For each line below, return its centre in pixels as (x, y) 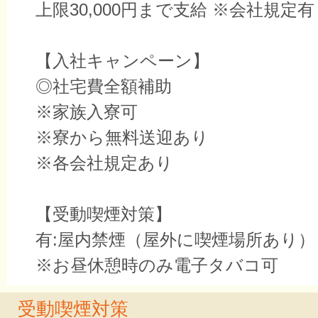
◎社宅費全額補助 (104, 87)
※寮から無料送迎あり (122, 138)
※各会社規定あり (104, 163)
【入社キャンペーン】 (122, 61)
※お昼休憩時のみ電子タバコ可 (157, 265)
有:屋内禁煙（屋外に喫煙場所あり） (175, 240)
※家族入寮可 (87, 112)
